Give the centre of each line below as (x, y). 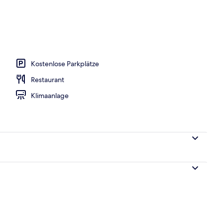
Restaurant (48, 79)
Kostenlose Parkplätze (65, 63)
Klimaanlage (50, 95)
